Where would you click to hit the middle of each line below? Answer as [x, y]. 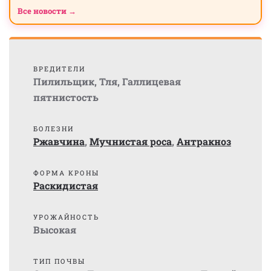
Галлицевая [152, 81]
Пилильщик [64, 81]
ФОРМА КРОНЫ [66, 173]
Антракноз [204, 141]
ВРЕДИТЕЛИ [59, 69]
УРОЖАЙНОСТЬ [66, 217]
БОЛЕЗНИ [54, 129]
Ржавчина [59, 141]
